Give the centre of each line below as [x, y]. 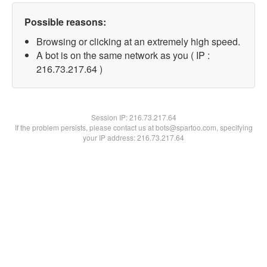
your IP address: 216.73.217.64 [133, 137]
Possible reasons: [65, 22]
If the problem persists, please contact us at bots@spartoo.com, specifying [133, 127]
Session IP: [110, 117]
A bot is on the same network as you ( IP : [123, 55]
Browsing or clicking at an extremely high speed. [138, 41]
